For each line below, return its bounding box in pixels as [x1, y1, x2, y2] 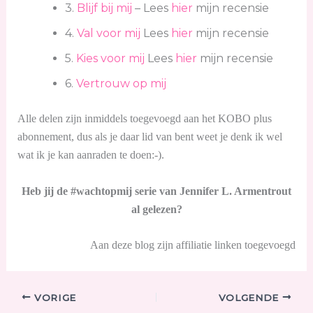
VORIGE [31, 291, 76, 303]
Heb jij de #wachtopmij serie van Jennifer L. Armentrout [22, 184, 291, 197]
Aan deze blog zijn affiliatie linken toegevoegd [90, 239, 296, 252]
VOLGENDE [218, 291, 282, 303]
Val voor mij [76, 27, 140, 41]
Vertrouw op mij [75, 77, 166, 91]
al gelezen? [131, 203, 182, 215]
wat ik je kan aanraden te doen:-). [17, 149, 164, 161]
